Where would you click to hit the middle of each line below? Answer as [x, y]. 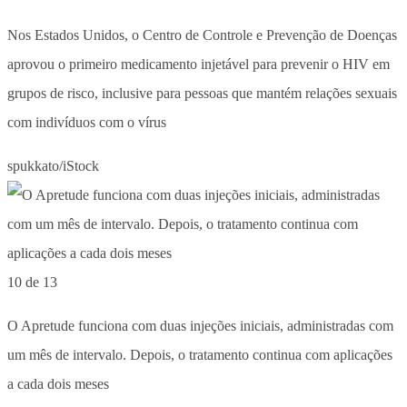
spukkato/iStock [53, 165]
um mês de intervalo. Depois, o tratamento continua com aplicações [200, 354]
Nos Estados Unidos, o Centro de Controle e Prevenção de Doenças [202, 35]
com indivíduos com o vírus [87, 122]
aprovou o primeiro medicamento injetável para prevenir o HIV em [199, 64]
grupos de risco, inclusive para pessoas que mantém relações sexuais [202, 93]
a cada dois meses [58, 383]
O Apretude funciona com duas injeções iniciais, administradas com [200, 325]
